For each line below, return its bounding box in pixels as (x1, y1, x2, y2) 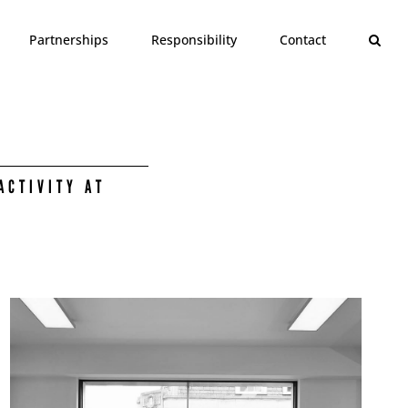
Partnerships (29, 31, 108, 48)
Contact (280, 31, 326, 48)
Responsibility (151, 31, 237, 48)
